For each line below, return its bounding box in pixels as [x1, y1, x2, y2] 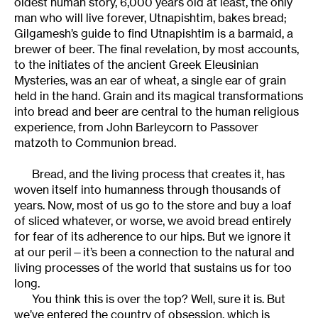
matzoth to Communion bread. [14, 135, 176, 150]
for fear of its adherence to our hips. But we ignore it [14, 229, 291, 243]
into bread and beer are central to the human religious [14, 104, 299, 119]
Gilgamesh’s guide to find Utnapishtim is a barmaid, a [14, 26, 293, 40]
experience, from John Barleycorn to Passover [14, 119, 258, 134]
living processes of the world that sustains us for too [14, 260, 292, 275]
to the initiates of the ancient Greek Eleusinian [14, 57, 258, 72]
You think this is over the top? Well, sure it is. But [32, 291, 285, 306]
